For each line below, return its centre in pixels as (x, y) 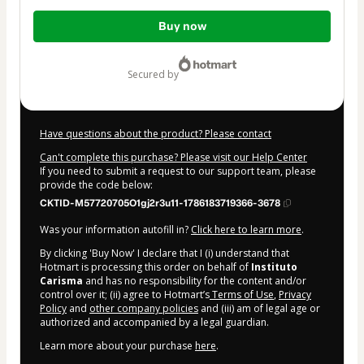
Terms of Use (242, 294)
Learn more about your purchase (117, 345)
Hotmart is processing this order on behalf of (145, 266)
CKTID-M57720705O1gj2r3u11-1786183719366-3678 (160, 203)
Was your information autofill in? (115, 229)
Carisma (61, 280)
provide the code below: (96, 184)
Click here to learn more (246, 229)
